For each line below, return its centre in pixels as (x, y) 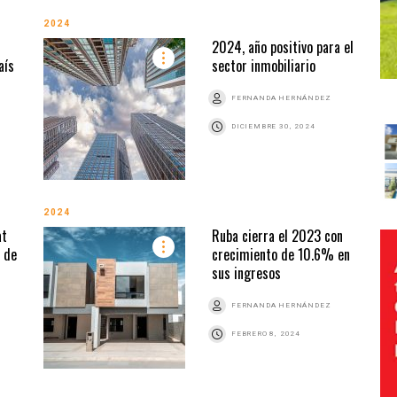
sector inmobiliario (264, 65)
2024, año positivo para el (283, 47)
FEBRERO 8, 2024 (266, 333)
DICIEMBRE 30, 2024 (273, 126)
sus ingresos (246, 272)
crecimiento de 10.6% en (281, 254)
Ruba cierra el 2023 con (277, 235)
